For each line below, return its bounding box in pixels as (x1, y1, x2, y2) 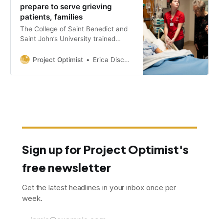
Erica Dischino (93, 56, 125, 64)
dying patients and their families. (20, 54, 123, 63)
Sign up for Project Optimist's (22, 142, 189, 156)
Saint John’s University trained (20, 35, 116, 43)
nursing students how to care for (20, 44, 123, 53)
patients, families (20, 12, 83, 22)
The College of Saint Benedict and (20, 25, 128, 33)
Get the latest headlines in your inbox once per (22, 182, 176, 192)
